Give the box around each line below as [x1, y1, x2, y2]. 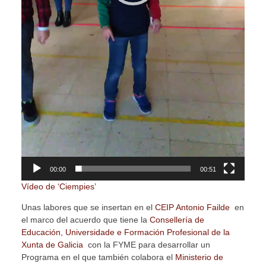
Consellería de [149, 215, 204, 225]
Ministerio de [175, 252, 223, 262]
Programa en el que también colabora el [21, 252, 175, 262]
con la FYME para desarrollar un [83, 240, 210, 250]
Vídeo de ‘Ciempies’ [21, 181, 96, 191]
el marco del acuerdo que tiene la [21, 215, 150, 225]
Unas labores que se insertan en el [21, 202, 155, 213]
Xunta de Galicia [21, 240, 83, 250]
